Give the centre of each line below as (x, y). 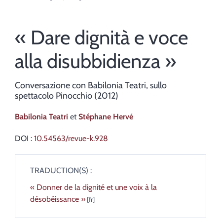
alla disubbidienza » (95, 61)
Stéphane (96, 117)
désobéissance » (58, 199)
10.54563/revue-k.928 (71, 139)
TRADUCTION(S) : (61, 171)
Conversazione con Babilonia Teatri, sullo (91, 86)
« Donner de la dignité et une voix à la (93, 187)
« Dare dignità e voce (101, 37)
